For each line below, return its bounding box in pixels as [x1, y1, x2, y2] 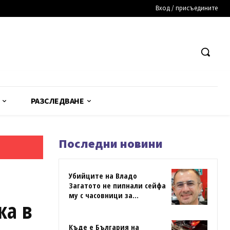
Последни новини [59, 136, 163, 152]
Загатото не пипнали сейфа [69, 180, 166, 191]
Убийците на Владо [69, 170, 137, 181]
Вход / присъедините [156, 4, 218, 12]
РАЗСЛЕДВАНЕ [30, 95, 84, 106]
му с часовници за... [69, 190, 139, 201]
